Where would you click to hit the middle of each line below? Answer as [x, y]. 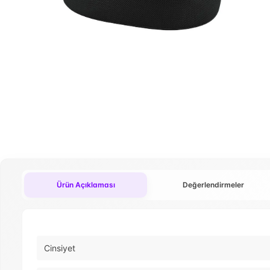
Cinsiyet [60, 248]
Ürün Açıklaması [86, 185]
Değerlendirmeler [213, 185]
